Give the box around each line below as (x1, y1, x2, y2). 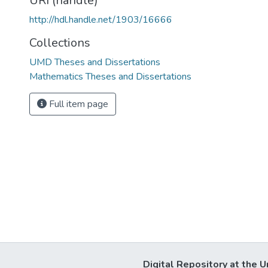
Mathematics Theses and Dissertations (29, 70, 191, 83)
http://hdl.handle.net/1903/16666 (29, 13, 172, 26)
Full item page (47, 98, 108, 111)
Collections (29, 35, 90, 51)
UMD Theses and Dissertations (29, 56, 160, 69)
